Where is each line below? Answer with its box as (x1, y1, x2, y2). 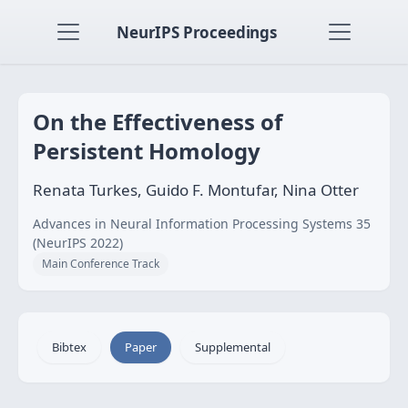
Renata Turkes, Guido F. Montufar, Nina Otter (33, 179, 359, 200)
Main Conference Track (42, 256, 159, 271)
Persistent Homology (33, 136, 260, 166)
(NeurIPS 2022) (33, 234, 123, 251)
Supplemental (195, 339, 270, 355)
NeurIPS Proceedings (117, 21, 277, 43)
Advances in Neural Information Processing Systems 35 (33, 215, 371, 232)
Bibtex (52, 339, 87, 355)
